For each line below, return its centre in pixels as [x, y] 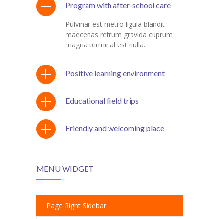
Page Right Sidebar [76, 206]
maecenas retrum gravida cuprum [119, 35]
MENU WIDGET [65, 169]
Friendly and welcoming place [115, 128]
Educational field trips [102, 101]
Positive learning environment [115, 73]
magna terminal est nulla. [105, 45]
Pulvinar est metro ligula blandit [115, 24]
